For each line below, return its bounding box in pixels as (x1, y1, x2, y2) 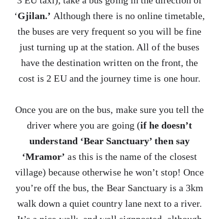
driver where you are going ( (26, 120, 140, 131)
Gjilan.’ (17, 10, 51, 21)
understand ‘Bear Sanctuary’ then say (29, 135, 190, 146)
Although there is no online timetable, (50, 10, 205, 21)
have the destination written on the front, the (21, 57, 198, 68)
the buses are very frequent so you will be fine (17, 26, 202, 37)
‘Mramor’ (22, 151, 66, 162)
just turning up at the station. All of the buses (20, 42, 199, 52)
